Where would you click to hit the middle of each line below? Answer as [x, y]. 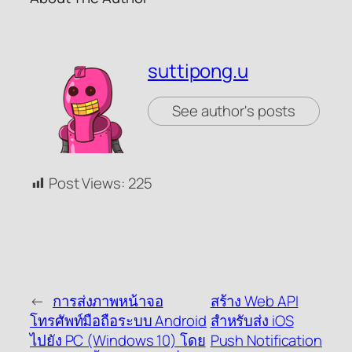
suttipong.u [198, 71]
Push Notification [266, 340]
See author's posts [234, 111]
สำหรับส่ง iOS [252, 320]
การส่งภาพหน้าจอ [108, 301]
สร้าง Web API [254, 301]
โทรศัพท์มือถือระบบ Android [118, 320]
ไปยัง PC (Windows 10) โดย [118, 340]
